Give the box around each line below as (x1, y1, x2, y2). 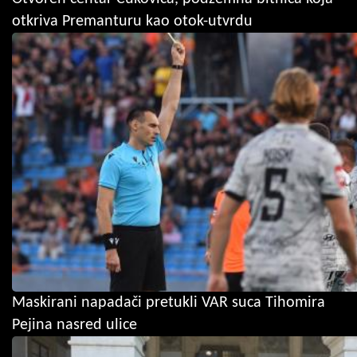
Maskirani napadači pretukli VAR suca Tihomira (12, 294, 325, 311)
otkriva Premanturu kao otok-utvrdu (12, 13, 253, 29)
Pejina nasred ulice (12, 316, 137, 333)
